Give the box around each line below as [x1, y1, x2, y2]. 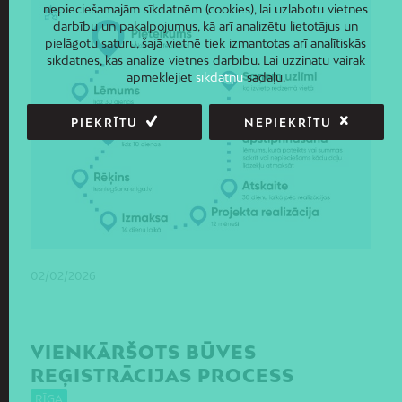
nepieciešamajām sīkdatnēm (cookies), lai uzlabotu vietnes [43, 2, 368, 17]
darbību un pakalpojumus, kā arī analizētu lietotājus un [53, 19, 358, 34]
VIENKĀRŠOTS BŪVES [30, 340, 257, 363]
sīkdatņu [195, 70, 243, 85]
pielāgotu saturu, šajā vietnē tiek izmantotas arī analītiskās [45, 36, 366, 51]
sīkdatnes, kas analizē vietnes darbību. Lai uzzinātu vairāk [46, 53, 365, 68]
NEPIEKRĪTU [243, 116, 332, 130]
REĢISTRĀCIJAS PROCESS [30, 363, 294, 386]
